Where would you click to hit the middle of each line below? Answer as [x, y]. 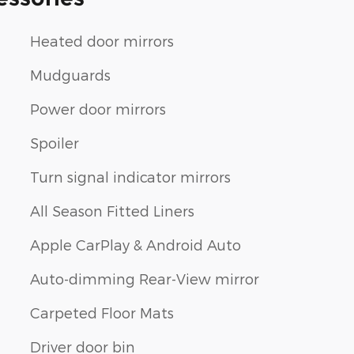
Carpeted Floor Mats [102, 313]
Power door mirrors [98, 109]
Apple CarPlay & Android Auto [136, 245]
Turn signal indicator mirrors [130, 177]
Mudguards [70, 75]
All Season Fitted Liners [112, 211]
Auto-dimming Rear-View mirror [145, 279]
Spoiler [55, 143]
